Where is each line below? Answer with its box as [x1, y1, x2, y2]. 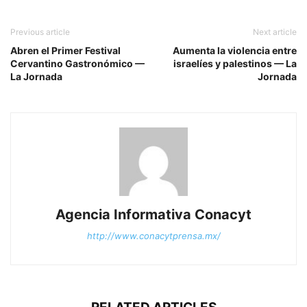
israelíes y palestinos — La [173, 57, 297, 69]
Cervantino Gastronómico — [10, 57, 145, 69]
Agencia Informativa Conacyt [56, 206, 251, 223]
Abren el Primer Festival [10, 44, 121, 56]
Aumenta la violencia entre [173, 44, 297, 56]
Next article [253, 26, 297, 37]
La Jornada [10, 70, 62, 82]
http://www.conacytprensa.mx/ [86, 230, 221, 241]
